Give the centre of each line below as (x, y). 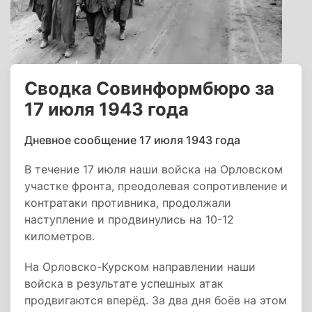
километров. (60, 236)
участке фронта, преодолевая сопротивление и (156, 186)
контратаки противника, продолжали (128, 203)
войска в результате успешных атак (124, 283)
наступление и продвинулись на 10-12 (129, 219)
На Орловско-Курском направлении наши (140, 267)
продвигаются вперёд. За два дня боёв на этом (156, 300)
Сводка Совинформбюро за (149, 88)
